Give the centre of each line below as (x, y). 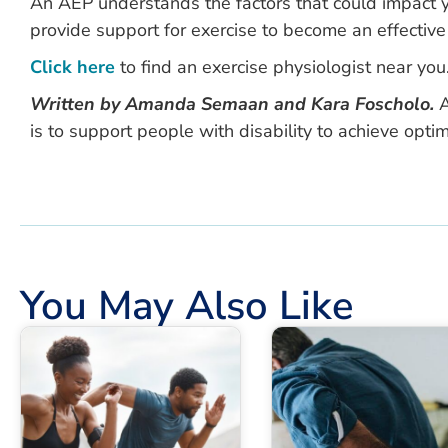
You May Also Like (186, 306)
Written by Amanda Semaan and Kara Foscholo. (232, 104)
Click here (72, 67)
